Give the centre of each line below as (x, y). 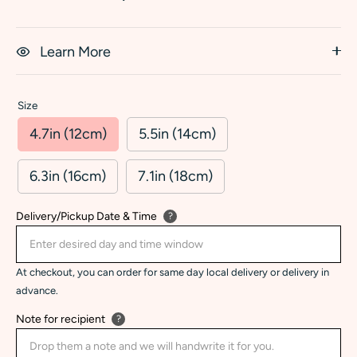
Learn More (75, 51)
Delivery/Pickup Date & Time (86, 217)
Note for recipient (61, 320)
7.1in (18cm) (175, 177)
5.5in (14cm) (177, 134)
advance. (37, 291)
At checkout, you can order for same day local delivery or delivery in (173, 273)
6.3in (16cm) (68, 177)
